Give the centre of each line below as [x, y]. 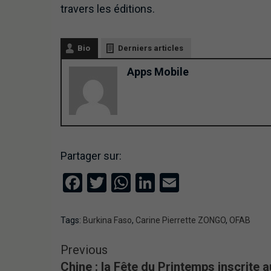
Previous [84, 250]
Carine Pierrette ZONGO [180, 220]
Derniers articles [150, 48]
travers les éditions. [107, 9]
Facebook [122, 183]
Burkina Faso [107, 220]
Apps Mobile [158, 72]
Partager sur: [91, 156]
